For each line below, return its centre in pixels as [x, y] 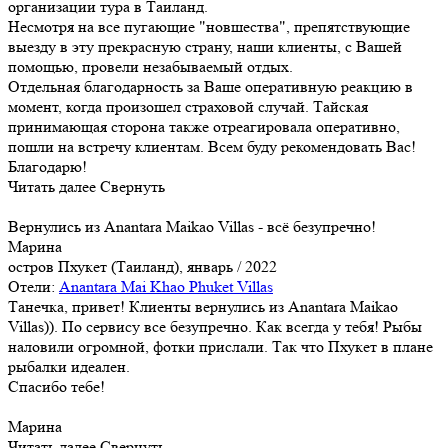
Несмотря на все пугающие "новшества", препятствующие [209, 26]
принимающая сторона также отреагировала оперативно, [204, 126]
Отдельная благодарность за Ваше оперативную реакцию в [210, 86]
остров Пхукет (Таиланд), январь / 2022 [142, 266]
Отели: [33, 286]
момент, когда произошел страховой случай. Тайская [188, 106]
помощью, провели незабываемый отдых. [150, 66]
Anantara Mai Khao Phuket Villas [166, 286]
